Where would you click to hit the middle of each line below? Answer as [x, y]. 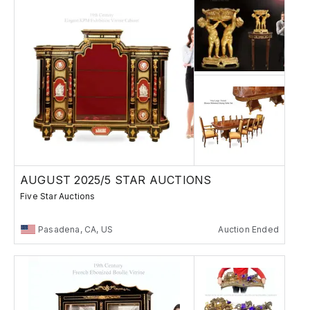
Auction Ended [248, 229]
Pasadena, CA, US [76, 229]
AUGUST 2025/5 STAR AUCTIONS [116, 180]
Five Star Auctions [58, 196]
